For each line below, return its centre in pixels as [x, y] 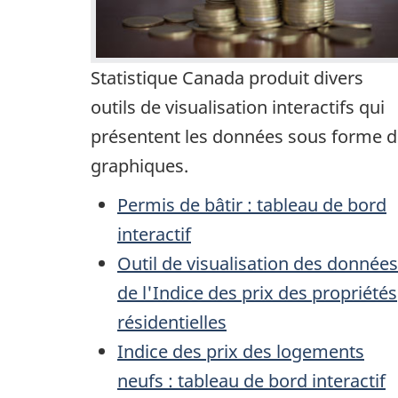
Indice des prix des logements [241, 352]
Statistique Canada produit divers [227, 77]
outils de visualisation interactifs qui [238, 107]
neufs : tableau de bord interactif [251, 381]
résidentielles [172, 322]
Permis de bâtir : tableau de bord [252, 205]
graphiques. [139, 165]
